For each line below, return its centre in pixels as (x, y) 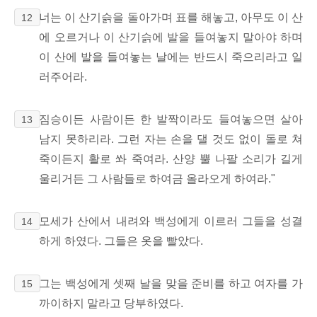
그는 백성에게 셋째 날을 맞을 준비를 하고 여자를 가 (171, 283)
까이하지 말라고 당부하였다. (111, 303)
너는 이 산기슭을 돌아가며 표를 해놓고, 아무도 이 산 (171, 17)
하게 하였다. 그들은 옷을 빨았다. (121, 241)
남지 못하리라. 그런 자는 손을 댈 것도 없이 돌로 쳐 (171, 139)
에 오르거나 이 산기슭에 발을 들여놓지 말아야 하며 (171, 37)
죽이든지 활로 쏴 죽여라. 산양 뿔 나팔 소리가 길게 (171, 158)
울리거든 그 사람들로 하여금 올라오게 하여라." (157, 178)
